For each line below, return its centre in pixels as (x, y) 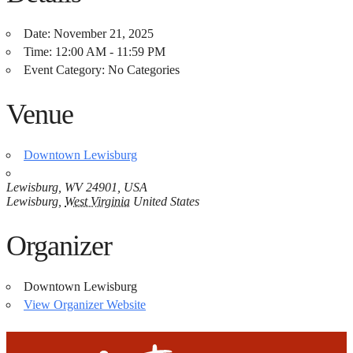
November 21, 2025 (104, 33)
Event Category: (64, 69)
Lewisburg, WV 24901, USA (77, 187)
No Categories (144, 69)
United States (166, 201)
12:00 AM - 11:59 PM (110, 51)
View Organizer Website (85, 304)
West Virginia (97, 201)
